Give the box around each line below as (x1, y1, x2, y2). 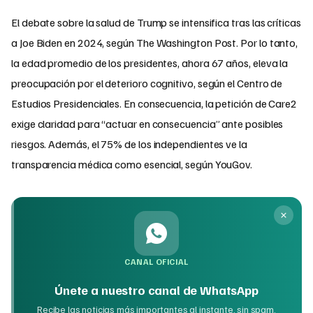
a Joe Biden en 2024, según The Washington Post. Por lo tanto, (11, 36, 298, 50)
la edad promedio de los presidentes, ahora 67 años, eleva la (11, 56, 289, 71)
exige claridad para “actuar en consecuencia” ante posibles (11, 117, 284, 131)
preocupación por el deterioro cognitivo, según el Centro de (11, 76, 283, 91)
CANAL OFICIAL (124, 256, 189, 268)
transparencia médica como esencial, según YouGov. (11, 157, 253, 172)
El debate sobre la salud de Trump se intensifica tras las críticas (11, 15, 301, 30)
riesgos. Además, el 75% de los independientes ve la (11, 137, 247, 152)
